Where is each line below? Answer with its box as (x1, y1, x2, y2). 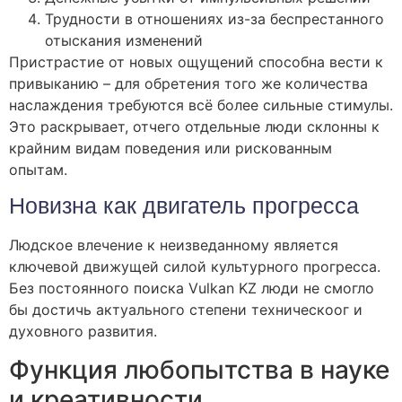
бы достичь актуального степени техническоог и (9, 301, 363, 319)
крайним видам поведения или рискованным (9, 138, 332, 157)
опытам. (9, 160, 67, 179)
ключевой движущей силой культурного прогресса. (9, 258, 380, 276)
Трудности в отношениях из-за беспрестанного (45, 9, 384, 28)
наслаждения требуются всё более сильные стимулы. (9, 95, 393, 114)
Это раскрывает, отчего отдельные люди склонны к (9, 117, 380, 135)
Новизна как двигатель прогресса (9, 190, 359, 223)
